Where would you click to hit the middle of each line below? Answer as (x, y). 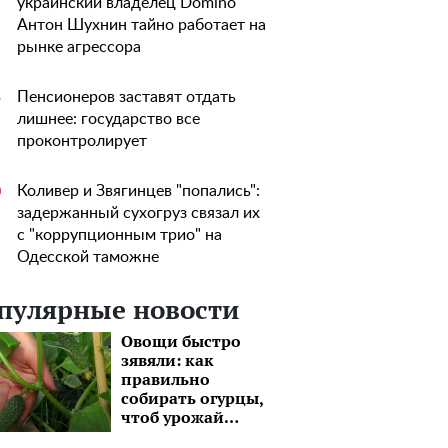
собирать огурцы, (192, 398)
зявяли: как (167, 360)
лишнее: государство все (108, 119)
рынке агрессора (79, 47)
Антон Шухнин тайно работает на (141, 25)
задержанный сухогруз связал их (138, 213)
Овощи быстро (181, 341)
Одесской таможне (88, 257)
